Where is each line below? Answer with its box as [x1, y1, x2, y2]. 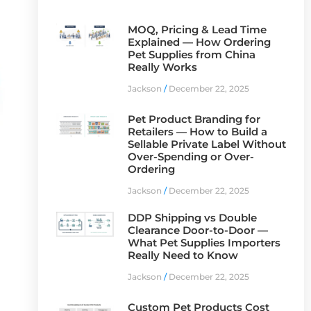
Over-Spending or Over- [127, 149, 254, 163]
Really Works [127, 60, 197, 74]
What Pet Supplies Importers [127, 235, 280, 249]
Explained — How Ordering [127, 35, 271, 49]
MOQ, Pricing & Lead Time [127, 22, 267, 36]
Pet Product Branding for [127, 112, 260, 126]
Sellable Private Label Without [127, 137, 286, 151]
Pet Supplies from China [127, 47, 255, 61]
